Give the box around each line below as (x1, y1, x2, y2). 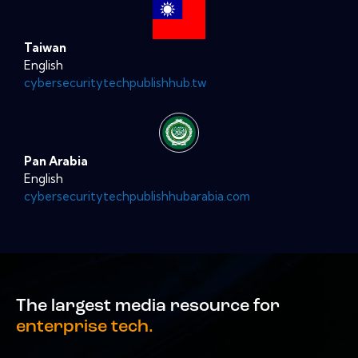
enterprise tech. (16, 318, 153, 337)
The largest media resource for (16, 297, 280, 316)
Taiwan (24, 39, 66, 55)
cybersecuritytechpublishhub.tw (24, 74, 207, 90)
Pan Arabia (24, 153, 88, 169)
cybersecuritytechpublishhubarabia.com (24, 188, 250, 204)
